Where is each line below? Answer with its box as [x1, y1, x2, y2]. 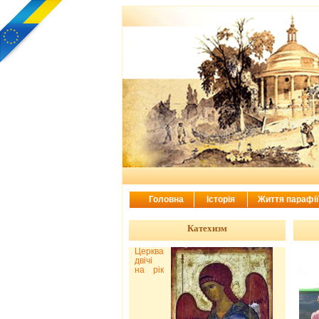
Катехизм [187, 223, 227, 234]
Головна [148, 194, 184, 204]
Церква [135, 246, 164, 256]
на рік [135, 264, 164, 275]
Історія [206, 194, 237, 204]
